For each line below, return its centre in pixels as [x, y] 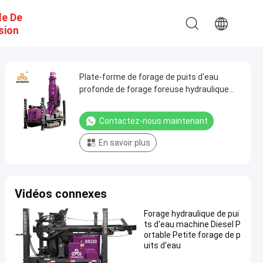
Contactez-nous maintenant [154, 121]
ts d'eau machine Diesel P [192, 224]
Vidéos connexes [61, 194]
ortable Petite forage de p [192, 235]
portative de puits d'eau [124, 102]
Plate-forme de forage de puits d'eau [149, 77]
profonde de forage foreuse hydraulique [154, 89]
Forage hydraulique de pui [191, 214]
